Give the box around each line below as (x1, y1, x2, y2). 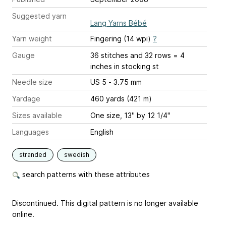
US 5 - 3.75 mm (108, 78, 142, 87)
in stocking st (112, 62, 159, 71)
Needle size (12, 78, 52, 87)
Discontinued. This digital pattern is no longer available (12, 199, 198, 208)
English (90, 128, 114, 137)
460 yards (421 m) (90, 94, 152, 103)
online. (12, 210, 34, 219)
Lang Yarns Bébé (90, 19, 147, 28)
